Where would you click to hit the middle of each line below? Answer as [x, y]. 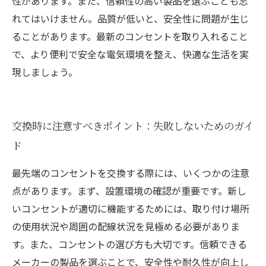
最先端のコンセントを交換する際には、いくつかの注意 [131, 173]
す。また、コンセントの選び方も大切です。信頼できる [129, 244]
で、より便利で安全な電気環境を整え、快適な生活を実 [130, 54]
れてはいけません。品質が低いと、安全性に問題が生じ [130, 18]
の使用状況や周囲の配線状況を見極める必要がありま [126, 226]
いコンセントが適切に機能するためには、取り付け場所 [131, 208]
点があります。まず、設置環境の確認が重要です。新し [129, 191]
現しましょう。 [45, 72]
